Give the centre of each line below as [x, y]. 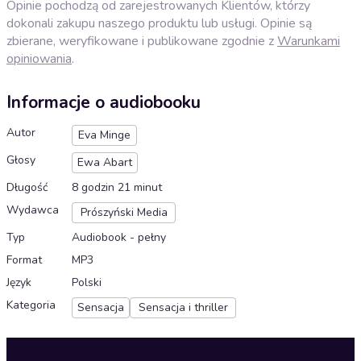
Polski [87, 283]
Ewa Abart [105, 163]
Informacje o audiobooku [104, 103]
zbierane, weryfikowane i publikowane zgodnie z [142, 41]
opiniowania [39, 58]
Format [24, 260]
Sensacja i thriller [183, 308]
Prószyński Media [124, 213]
